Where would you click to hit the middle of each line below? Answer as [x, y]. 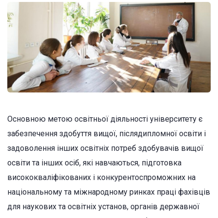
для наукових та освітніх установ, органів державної [103, 206]
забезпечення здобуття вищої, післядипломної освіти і [107, 133]
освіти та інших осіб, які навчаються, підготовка [94, 163]
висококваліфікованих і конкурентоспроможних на [101, 177]
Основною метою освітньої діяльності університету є [105, 119]
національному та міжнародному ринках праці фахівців [109, 192]
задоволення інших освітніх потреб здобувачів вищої [105, 148]
